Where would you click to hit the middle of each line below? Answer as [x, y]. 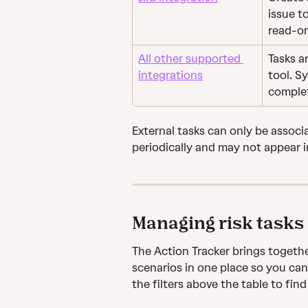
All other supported [191, 58]
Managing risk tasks [218, 222]
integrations [170, 75]
